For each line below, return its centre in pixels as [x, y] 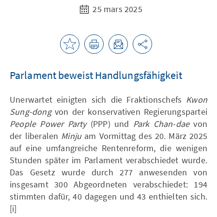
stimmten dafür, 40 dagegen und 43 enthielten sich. [108, 196]
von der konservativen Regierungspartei [129, 111]
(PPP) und [110, 124]
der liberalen [36, 136]
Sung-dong [31, 111]
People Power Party [48, 124]
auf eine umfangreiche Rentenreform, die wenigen [108, 148]
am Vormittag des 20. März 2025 [144, 136]
